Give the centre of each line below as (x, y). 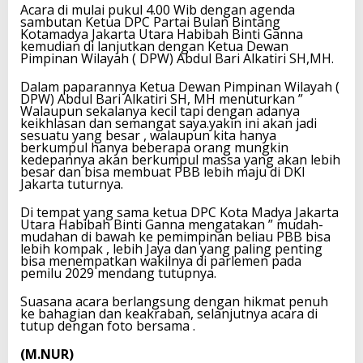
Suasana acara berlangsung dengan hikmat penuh (174, 301)
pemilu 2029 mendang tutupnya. (118, 273)
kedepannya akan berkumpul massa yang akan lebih (180, 159)
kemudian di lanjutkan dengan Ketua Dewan (154, 46)
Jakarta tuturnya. (72, 184)
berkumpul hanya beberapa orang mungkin (154, 147)
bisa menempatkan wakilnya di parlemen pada (161, 261)
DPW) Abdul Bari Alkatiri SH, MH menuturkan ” (162, 98)
